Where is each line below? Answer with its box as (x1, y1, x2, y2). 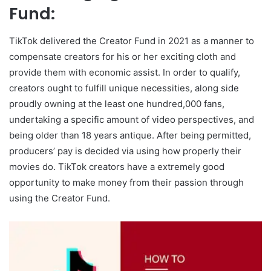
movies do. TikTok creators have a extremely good (9, 160, 224, 172)
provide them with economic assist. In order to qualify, (9, 66, 240, 78)
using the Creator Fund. (9, 192, 110, 204)
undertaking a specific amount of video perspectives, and (9, 113, 254, 125)
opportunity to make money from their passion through (9, 176, 244, 188)
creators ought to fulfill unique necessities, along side (9, 82, 239, 94)
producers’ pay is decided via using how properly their (9, 145, 241, 157)
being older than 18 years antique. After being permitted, (9, 129, 251, 141)
